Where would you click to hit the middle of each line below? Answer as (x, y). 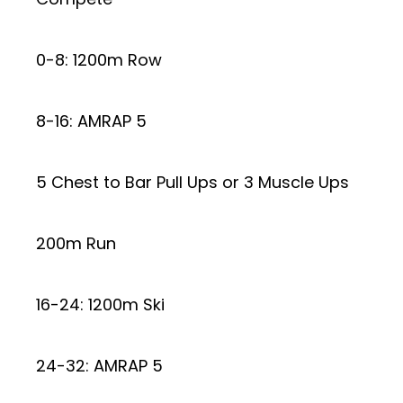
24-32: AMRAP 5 (99, 365)
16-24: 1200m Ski (100, 304)
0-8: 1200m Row (99, 59)
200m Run (76, 243)
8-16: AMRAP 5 (91, 121)
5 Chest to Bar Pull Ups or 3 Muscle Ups (193, 182)
